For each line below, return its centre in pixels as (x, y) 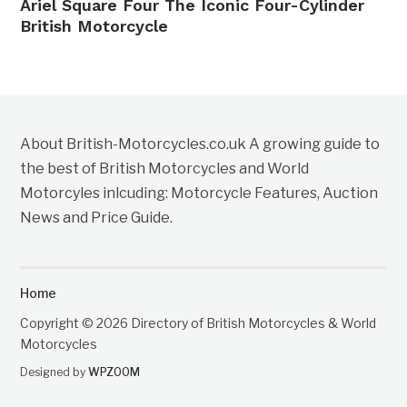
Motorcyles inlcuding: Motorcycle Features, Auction (199, 193)
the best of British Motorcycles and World (165, 169)
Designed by (55, 372)
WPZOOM (114, 372)
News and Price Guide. (97, 218)
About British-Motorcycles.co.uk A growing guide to (200, 144)
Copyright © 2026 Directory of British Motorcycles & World (199, 323)
